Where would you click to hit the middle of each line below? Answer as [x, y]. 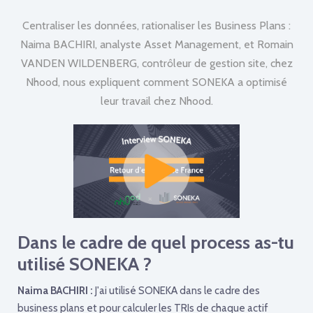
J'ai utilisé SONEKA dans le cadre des [176, 290]
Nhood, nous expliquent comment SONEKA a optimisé [156, 82]
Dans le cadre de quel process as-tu [156, 242]
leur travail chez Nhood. [156, 101]
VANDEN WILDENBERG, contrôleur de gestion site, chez [156, 63]
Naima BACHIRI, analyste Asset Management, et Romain [156, 44]
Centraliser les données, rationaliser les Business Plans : [156, 25]
